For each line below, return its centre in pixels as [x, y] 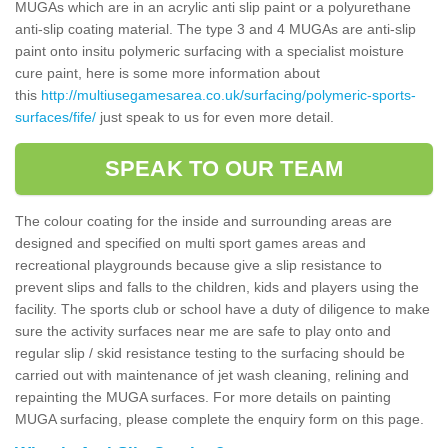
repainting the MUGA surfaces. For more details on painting [203, 396]
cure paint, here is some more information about [167, 72]
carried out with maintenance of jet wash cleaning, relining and [212, 374]
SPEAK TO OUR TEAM [224, 168]
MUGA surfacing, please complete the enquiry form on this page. [221, 418]
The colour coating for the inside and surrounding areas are [203, 220]
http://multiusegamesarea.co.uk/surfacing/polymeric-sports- [228, 94]
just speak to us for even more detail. [215, 116]
